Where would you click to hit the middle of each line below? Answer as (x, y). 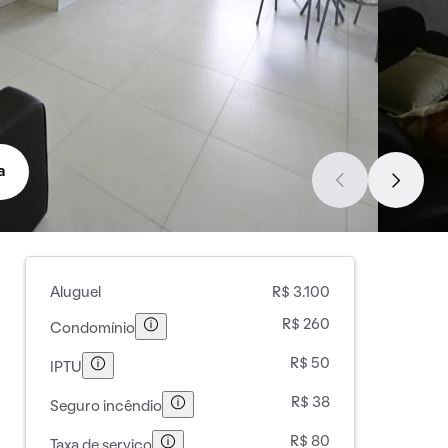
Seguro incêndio (105, 406)
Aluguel (75, 293)
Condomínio (92, 328)
